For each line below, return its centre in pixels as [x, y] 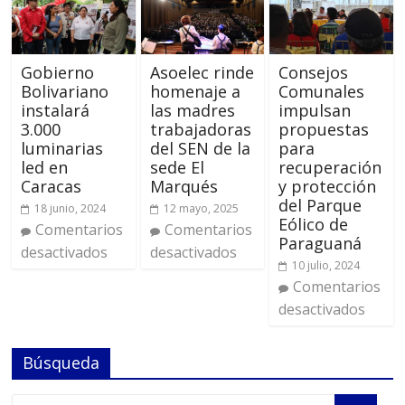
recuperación [330, 168]
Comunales [321, 92]
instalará [56, 111]
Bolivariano [65, 92]
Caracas [52, 187]
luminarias [62, 149]
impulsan [314, 111]
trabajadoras [200, 130]
